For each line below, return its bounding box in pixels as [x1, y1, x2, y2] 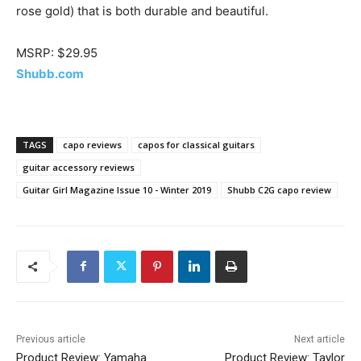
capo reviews [63, 138, 122, 151]
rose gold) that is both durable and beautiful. [16, 2, 268, 19]
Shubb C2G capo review [227, 183, 331, 196]
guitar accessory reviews [23, 160, 135, 173]
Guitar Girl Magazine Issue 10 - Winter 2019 [23, 183, 211, 196]
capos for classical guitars [138, 138, 255, 151]
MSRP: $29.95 [16, 44, 98, 60]
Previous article [16, 333, 85, 345]
